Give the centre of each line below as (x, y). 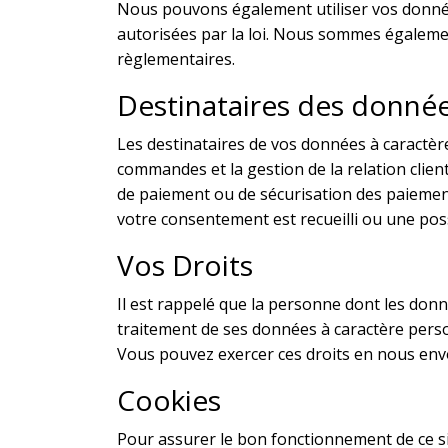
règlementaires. (176, 58)
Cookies (169, 399)
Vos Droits (185, 264)
